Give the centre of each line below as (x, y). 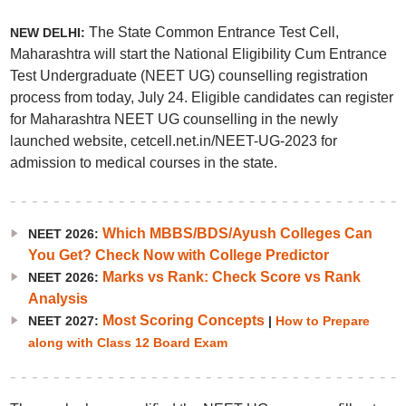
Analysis (58, 299)
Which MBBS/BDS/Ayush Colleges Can (237, 233)
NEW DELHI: (49, 33)
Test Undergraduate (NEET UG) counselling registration (188, 76)
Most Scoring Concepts (183, 320)
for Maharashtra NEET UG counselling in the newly (174, 119)
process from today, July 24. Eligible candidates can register (201, 97)
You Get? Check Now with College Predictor (178, 255)
